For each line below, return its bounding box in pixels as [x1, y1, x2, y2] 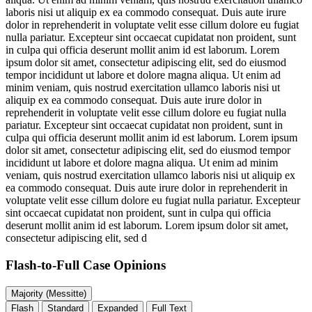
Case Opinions [83, 257, 166, 272]
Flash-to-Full [6, 257, 83, 272]
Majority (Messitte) [46, 288, 86, 299]
